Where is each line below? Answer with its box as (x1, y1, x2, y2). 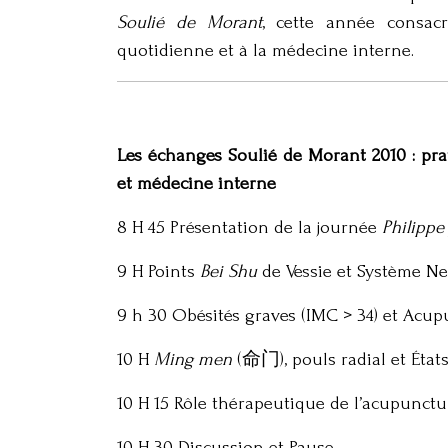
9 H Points (117, 261, 200, 282)
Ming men (149, 349, 232, 370)
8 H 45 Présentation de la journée (117, 217, 382, 238)
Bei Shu (200, 261, 257, 282)
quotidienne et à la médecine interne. (117, 40, 414, 61)
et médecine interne (117, 173, 276, 194)
